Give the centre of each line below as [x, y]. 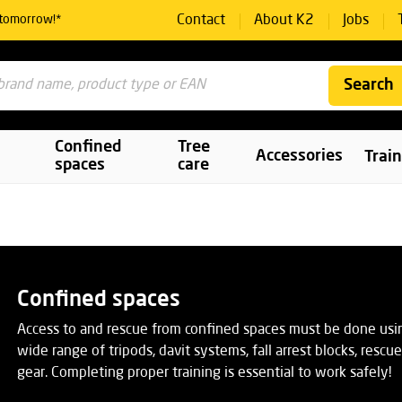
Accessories [300, 157]
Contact [201, 20]
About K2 [284, 20]
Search [369, 85]
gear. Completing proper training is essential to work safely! [204, 373]
